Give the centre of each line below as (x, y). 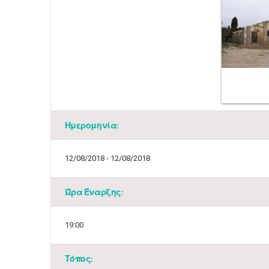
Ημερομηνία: (92, 125)
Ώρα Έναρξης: (94, 192)
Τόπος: (79, 258)
